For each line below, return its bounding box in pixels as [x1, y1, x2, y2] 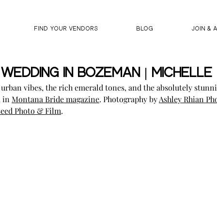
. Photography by [99, 94, 159, 104]
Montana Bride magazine [12, 94, 99, 104]
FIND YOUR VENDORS [34, 26, 98, 31]
